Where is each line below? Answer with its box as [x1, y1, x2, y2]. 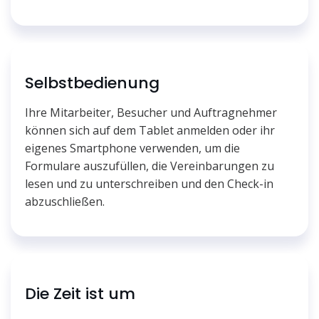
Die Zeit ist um [25, 282, 135, 305]
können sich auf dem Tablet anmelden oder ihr [25, 122, 275, 138]
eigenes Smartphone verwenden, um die [25, 140, 240, 156]
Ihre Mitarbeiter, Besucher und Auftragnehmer [25, 104, 277, 120]
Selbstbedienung [25, 71, 159, 94]
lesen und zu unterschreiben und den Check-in [25, 175, 273, 192]
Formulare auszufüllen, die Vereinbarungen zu [25, 157, 274, 174]
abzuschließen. [25, 193, 105, 209]
